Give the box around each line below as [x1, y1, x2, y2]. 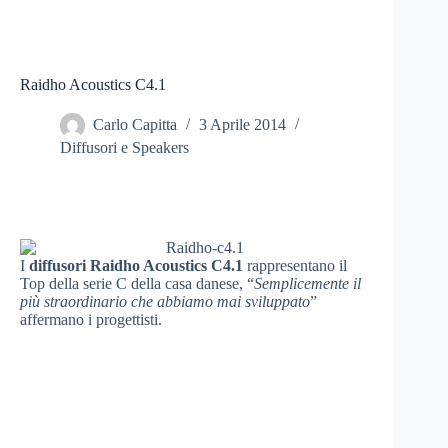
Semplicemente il [254, 275, 361, 293]
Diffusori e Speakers [60, 139, 189, 157]
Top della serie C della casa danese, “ [20, 275, 254, 293]
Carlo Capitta [93, 116, 177, 134]
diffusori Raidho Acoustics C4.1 [29, 257, 243, 275]
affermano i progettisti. [20, 311, 162, 329]
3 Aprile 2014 [199, 116, 286, 134]
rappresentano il [243, 257, 347, 275]
